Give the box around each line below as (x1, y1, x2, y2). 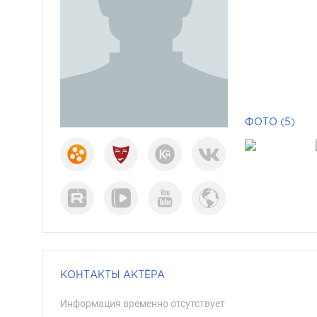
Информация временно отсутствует (60, 298, 225, 309)
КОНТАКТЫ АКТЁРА (60, 269, 165, 279)
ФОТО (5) (245, 116, 295, 127)
